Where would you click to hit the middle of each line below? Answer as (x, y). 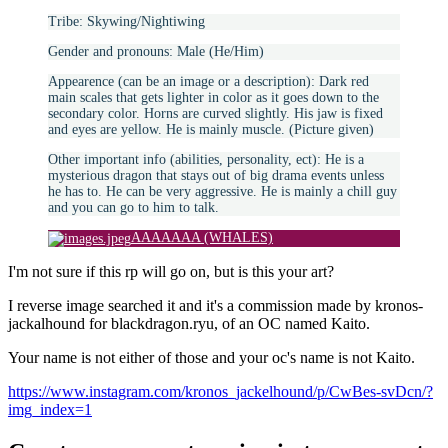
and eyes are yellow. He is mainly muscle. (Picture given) (211, 130)
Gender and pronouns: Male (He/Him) (156, 52)
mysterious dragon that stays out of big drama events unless (216, 176)
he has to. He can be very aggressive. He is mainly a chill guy (222, 192)
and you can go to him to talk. (133, 208)
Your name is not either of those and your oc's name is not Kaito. (211, 358)
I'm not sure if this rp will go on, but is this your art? (171, 272)
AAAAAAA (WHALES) (202, 238)
